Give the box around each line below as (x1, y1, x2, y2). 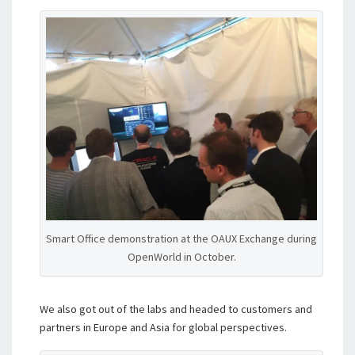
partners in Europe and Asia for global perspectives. (40, 319, 287, 334)
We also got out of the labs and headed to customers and (40, 301, 312, 316)
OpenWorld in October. (127, 249, 236, 264)
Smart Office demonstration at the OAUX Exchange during (46, 231, 317, 246)
